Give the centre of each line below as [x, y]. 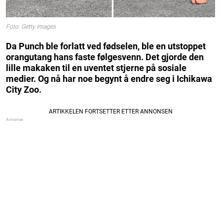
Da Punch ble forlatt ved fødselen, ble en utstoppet [106, 46]
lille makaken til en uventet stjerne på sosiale [96, 68]
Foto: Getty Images [31, 27]
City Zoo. [24, 89]
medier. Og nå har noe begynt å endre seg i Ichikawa [109, 78]
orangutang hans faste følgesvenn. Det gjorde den [105, 57]
